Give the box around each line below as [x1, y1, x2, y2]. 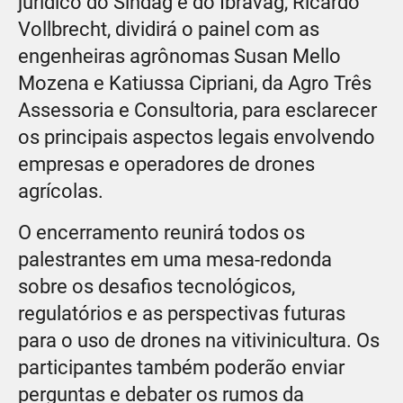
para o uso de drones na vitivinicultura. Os [18, 328, 380, 352]
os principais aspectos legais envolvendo [18, 125, 375, 148]
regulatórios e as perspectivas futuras [18, 301, 345, 325]
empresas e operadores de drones [18, 152, 315, 175]
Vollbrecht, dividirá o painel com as [18, 17, 319, 40]
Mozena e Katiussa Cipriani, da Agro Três [18, 71, 372, 94]
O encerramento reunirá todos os [18, 220, 305, 244]
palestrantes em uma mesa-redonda [18, 247, 332, 271]
